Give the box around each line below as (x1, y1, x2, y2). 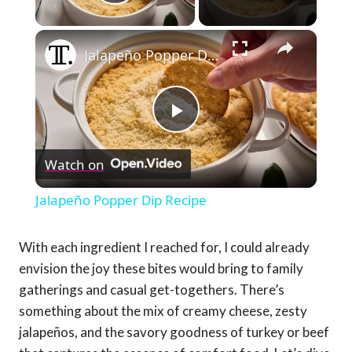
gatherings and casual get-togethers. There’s (19, 281, 284, 299)
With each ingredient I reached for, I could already (19, 239, 310, 256)
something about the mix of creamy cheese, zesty (19, 302, 307, 320)
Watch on (44, 155, 104, 174)
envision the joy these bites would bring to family (19, 260, 303, 277)
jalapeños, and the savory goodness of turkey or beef (19, 324, 329, 341)
